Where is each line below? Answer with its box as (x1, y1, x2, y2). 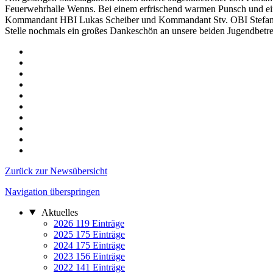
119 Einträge (76, 219, 124, 230)
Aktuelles (39, 208, 78, 219)
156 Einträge (76, 252, 125, 263)
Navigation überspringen (5, 187, 100, 198)
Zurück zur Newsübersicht (5, 166, 107, 177)
